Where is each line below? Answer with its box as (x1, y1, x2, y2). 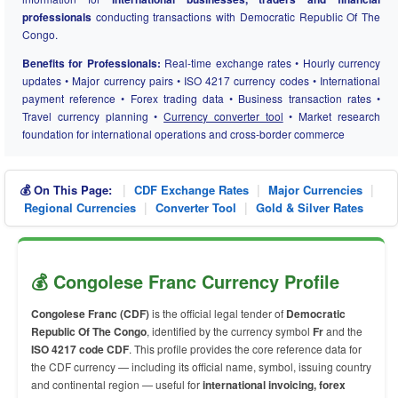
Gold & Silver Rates (256, 199, 363, 216)
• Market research (283, 108, 381, 123)
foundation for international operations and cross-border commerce (22, 126, 345, 141)
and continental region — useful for (31, 377, 203, 392)
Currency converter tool (163, 108, 283, 123)
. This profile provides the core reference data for (129, 341, 362, 356)
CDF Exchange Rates (134, 181, 249, 198)
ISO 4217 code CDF (31, 341, 129, 357)
